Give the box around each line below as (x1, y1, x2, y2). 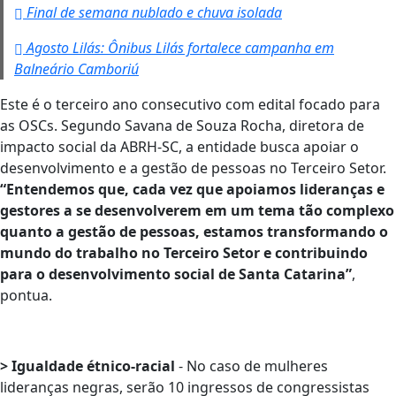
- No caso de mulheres (175, 356, 328, 377)
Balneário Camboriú (14, 59, 139, 80)
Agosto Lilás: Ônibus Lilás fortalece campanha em (23, 38, 334, 58)
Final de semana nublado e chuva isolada (23, 3, 282, 23)
